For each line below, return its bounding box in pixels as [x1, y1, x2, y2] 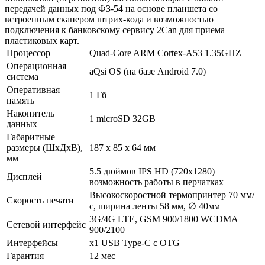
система [7, 71, 38, 82]
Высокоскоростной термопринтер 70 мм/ [89, 189, 254, 200]
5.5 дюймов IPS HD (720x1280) [89, 166, 215, 176]
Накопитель [7, 108, 54, 118]
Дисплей [7, 171, 42, 182]
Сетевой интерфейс [7, 219, 86, 230]
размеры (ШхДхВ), [7, 142, 83, 153]
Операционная [7, 60, 66, 71]
